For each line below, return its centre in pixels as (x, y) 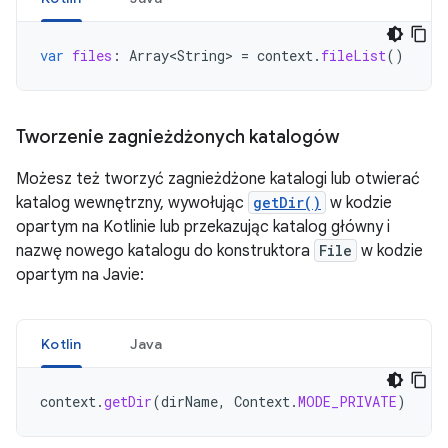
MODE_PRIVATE (347, 401)
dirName (189, 401)
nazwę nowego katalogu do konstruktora (165, 251)
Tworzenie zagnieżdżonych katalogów (177, 137)
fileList (353, 55)
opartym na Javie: (80, 275)
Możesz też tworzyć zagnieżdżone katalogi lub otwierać (218, 179)
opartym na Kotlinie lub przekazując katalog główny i (203, 227)
